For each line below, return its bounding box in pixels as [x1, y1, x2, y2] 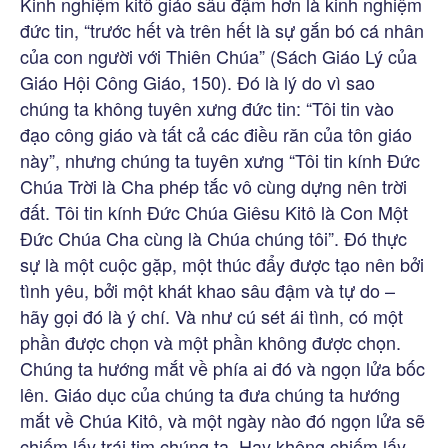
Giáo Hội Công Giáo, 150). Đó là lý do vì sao [20, 68, 375, 95]
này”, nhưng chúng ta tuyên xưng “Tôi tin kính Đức [20, 146, 420, 173]
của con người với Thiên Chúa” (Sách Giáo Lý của [20, 42, 417, 69]
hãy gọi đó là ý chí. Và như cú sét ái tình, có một [20, 302, 403, 329]
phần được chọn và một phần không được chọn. [20, 328, 401, 355]
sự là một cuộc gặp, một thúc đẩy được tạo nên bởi [20, 250, 424, 277]
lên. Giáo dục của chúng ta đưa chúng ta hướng [20, 380, 400, 407]
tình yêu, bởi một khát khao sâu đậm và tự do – [20, 276, 395, 303]
